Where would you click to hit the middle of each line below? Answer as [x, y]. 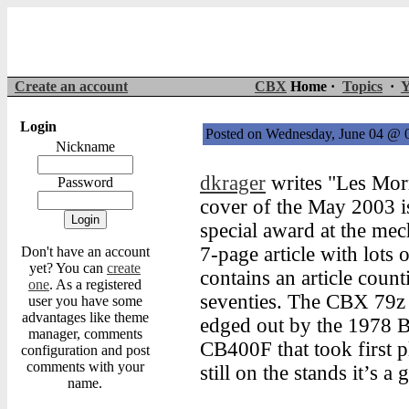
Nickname [85, 147]
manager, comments [85, 334]
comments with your [85, 367]
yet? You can [68, 268]
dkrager [233, 183]
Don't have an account [85, 252]
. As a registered [95, 284]
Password [85, 182]
